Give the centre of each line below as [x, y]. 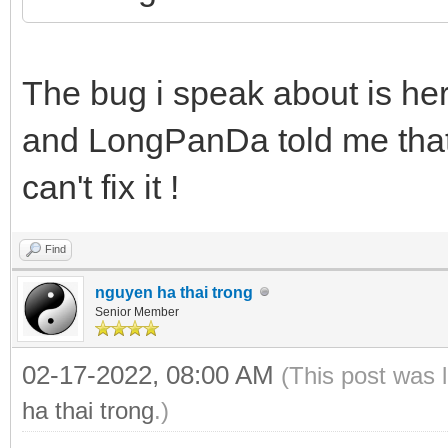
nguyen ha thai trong [174, 292]
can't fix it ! [100, 186]
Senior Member [137, 311]
